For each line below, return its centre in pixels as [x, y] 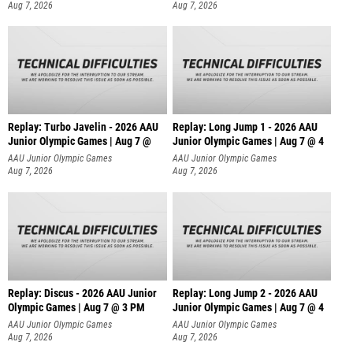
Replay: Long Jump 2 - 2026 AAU [245, 293]
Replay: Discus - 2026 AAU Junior [82, 293]
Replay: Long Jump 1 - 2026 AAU [245, 128]
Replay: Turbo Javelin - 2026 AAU [83, 128]
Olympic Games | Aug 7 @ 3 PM [76, 307]
